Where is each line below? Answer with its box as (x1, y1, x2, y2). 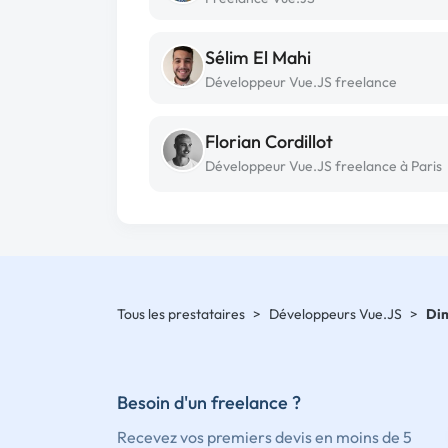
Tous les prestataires (117, 305, 245, 323)
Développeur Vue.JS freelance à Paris (205, 157, 442, 175)
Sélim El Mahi (205, 46, 311, 69)
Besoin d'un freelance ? (117, 390, 301, 414)
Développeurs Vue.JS (269, 305, 402, 323)
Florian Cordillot (205, 130, 333, 153)
